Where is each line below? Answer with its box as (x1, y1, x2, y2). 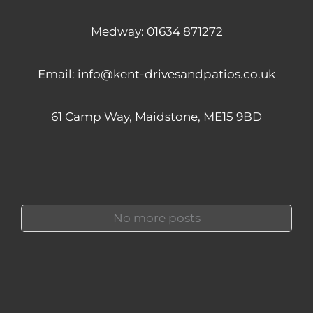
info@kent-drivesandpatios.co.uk (78, 66, 275, 81)
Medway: (90, 24, 147, 39)
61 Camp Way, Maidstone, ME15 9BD (51, 109, 262, 124)
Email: (38, 66, 78, 81)
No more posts (112, 211, 201, 226)
